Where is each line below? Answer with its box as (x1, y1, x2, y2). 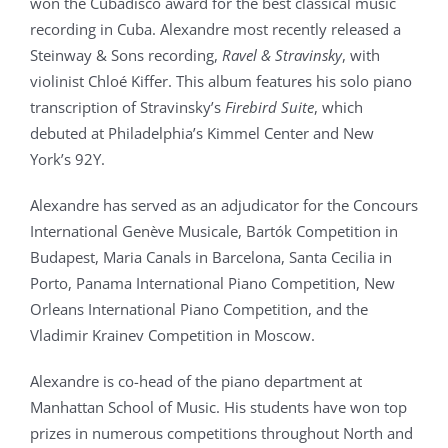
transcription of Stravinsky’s (30, 97, 225, 117)
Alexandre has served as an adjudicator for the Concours (30, 195, 418, 215)
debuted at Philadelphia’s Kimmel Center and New (30, 123, 374, 143)
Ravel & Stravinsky (222, 45, 342, 65)
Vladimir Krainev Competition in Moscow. (30, 325, 319, 345)
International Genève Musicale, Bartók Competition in (30, 221, 398, 241)
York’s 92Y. (30, 149, 109, 169)
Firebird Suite (225, 97, 314, 117)
